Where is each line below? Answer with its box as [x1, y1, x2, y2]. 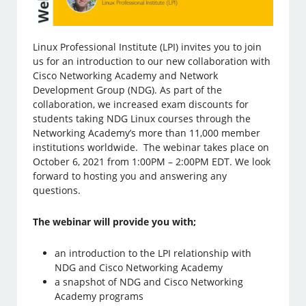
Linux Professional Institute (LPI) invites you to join [33, 40, 262, 53]
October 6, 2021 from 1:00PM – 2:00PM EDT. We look [33, 154, 271, 168]
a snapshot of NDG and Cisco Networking [55, 275, 244, 288]
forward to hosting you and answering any [33, 169, 227, 182]
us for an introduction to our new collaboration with [33, 54, 271, 68]
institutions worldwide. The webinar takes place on [33, 140, 270, 154]
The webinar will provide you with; [33, 214, 197, 228]
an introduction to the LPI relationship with [55, 246, 252, 260]
